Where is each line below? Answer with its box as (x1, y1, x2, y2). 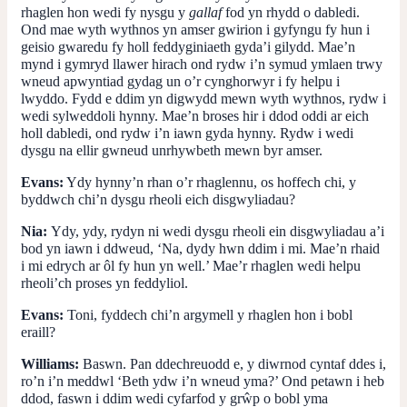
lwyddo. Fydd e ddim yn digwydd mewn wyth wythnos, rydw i (21, 90, 386, 106)
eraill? (21, 323, 55, 340)
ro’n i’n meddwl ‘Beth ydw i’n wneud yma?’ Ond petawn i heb (21, 372, 384, 389)
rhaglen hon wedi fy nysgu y (21, 4, 189, 20)
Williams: (21, 355, 79, 372)
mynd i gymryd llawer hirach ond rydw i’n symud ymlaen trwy (21, 55, 382, 72)
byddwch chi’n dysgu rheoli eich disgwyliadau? (21, 191, 295, 207)
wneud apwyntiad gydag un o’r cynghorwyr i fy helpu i (21, 73, 340, 89)
